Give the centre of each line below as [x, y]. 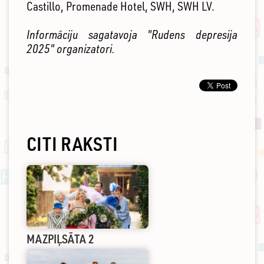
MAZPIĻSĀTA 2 [60, 238]
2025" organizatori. [71, 49]
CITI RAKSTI [72, 144]
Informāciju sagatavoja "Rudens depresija [132, 35]
